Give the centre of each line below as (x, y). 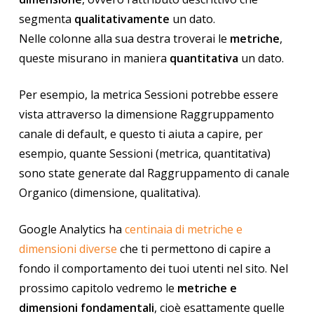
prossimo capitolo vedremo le (98, 288)
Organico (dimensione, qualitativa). (111, 192)
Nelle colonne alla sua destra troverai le (124, 38)
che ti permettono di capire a (195, 248)
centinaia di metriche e (183, 229)
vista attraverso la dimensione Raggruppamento (146, 114)
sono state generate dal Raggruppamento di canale (154, 173)
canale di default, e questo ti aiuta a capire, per (141, 134)
